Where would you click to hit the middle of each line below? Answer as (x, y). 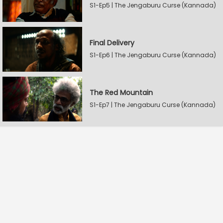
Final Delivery (112, 43)
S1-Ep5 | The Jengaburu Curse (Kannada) (153, 5)
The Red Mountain (121, 93)
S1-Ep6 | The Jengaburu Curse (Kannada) (153, 55)
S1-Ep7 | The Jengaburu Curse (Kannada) (153, 105)
